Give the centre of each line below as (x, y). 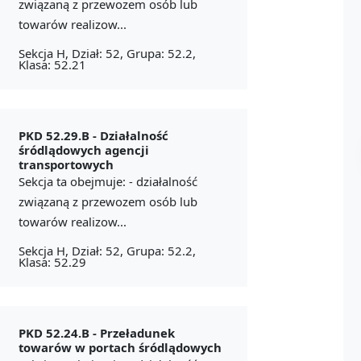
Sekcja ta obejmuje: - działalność (108, 181)
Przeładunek (137, 332)
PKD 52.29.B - (59, 135)
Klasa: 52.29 (52, 261)
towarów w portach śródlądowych (120, 347)
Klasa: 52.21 (52, 64)
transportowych (66, 164)
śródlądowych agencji (83, 149)
